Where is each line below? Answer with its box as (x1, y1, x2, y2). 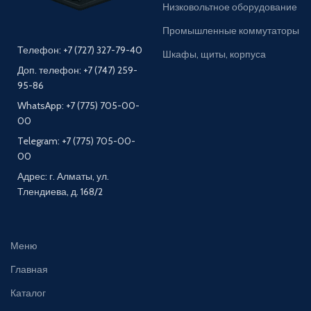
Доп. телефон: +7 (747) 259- (17, 64, 138, 77)
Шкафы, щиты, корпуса (162, 48, 266, 61)
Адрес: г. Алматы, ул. (17, 170, 110, 183)
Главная (10, 263, 49, 276)
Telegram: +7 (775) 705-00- (17, 135, 136, 148)
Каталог (10, 287, 47, 300)
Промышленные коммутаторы (162, 24, 299, 37)
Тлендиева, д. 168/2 (17, 185, 103, 199)
